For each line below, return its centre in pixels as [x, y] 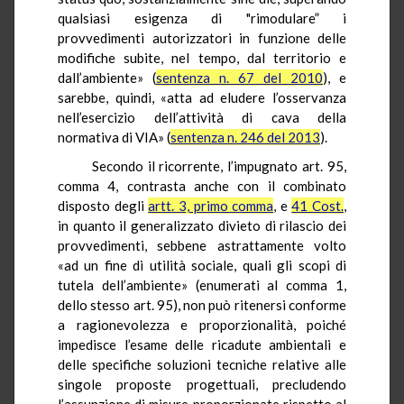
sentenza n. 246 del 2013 [245, 137]
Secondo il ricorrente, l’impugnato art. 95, [219, 165]
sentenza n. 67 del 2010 [239, 77]
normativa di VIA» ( [114, 137]
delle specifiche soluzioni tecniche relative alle [202, 364]
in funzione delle [289, 37]
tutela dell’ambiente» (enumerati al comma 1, [202, 285]
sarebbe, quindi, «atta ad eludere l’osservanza [202, 97]
